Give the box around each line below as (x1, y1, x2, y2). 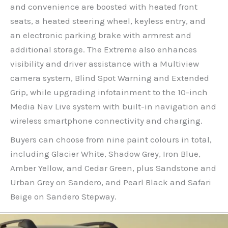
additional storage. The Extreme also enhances (10, 44, 197, 55)
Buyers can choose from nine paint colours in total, (10, 134, 212, 145)
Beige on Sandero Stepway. (10, 191, 117, 202)
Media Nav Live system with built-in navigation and (10, 101, 216, 112)
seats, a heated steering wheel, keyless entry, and (10, 16, 206, 26)
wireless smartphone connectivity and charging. (10, 116, 203, 126)
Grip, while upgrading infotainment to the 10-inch (10, 87, 208, 98)
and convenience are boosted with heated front (10, 2, 197, 12)
